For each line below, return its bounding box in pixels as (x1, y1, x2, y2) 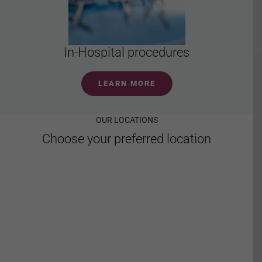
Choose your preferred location (42, 132, 211, 147)
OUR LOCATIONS (95, 115, 158, 125)
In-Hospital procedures (64, 44, 189, 60)
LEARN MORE (98, 78, 156, 88)
